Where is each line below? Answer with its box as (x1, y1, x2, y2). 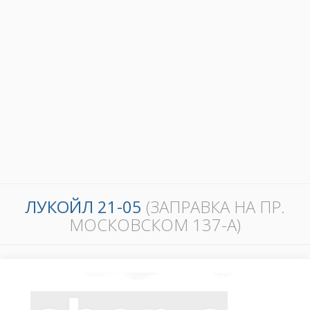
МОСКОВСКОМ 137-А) (69, 214, 241, 237)
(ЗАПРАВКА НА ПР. (146, 196, 285, 219)
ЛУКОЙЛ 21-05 (25, 196, 146, 219)
